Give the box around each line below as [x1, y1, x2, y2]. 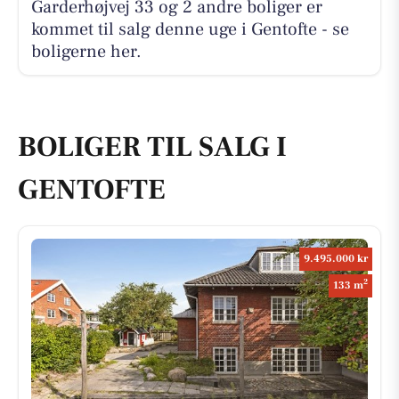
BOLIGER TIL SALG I [18, 128, 287, 167]
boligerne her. [30, 39, 142, 63]
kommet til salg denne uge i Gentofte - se [30, 17, 349, 41]
